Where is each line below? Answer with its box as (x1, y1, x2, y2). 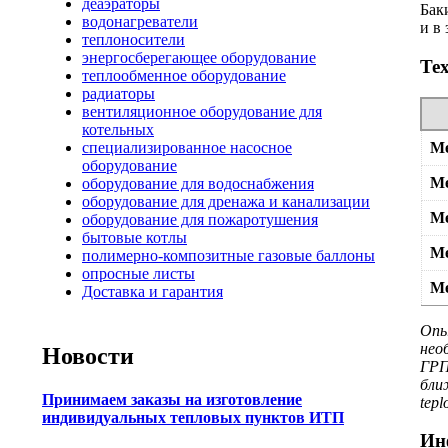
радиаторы (82, 85, 155, 102)
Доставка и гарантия (82, 283, 223, 300)
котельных (82, 121, 154, 138)
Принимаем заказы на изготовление (42, 391, 302, 409)
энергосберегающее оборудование (82, 49, 316, 66)
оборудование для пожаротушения (82, 211, 318, 228)
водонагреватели (82, 13, 198, 30)
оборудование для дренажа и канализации (82, 193, 370, 210)
